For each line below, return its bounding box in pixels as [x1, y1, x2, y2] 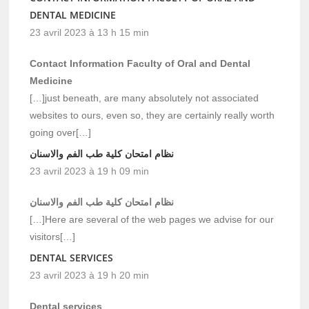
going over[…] [30, 126, 92, 138]
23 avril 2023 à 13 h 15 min [30, 26, 150, 38]
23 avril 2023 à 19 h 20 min [30, 269, 150, 281]
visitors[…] [30, 230, 76, 242]
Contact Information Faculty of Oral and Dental [30, 57, 251, 69]
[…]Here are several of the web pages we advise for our [30, 213, 275, 225]
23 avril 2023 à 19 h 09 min [30, 165, 150, 177]
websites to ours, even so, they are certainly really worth [30, 109, 275, 121]
